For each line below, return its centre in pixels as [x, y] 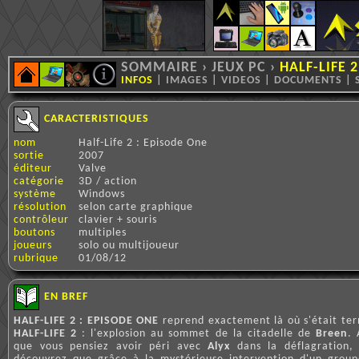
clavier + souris [118, 220]
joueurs [33, 246]
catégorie [39, 182]
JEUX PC [239, 68]
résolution [40, 207]
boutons [34, 233]
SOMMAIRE [159, 68]
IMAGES [187, 81]
